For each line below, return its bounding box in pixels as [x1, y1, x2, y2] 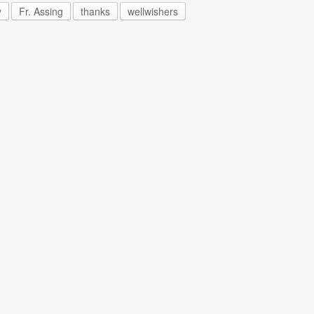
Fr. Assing [18, 4, 63, 18]
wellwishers [127, 4, 178, 18]
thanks [80, 4, 110, 18]
